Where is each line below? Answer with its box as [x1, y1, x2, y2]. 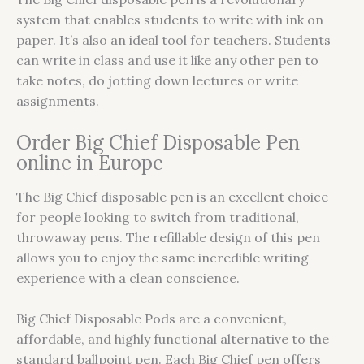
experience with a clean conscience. [16, 269, 240, 286]
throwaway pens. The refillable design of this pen [16, 228, 320, 245]
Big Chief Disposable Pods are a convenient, [16, 310, 287, 327]
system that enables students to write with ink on [16, 11, 323, 28]
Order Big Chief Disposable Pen [16, 129, 300, 155]
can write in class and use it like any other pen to [16, 52, 318, 69]
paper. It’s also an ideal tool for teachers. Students [16, 32, 331, 49]
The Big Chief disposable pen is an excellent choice [16, 188, 328, 205]
